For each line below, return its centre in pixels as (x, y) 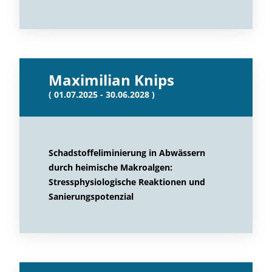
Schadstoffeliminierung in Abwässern (127, 153)
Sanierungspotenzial (91, 196)
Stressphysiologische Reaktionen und (127, 182)
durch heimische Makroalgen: (110, 167)
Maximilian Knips (111, 80)
